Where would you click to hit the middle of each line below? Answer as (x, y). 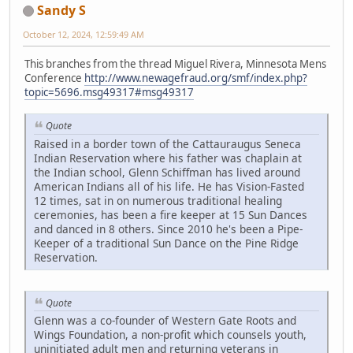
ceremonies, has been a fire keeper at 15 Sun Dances (171, 214)
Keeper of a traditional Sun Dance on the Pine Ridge (166, 243)
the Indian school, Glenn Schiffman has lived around (167, 172)
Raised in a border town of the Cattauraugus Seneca (167, 143)
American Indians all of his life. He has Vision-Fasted (169, 186)
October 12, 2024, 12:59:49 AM (84, 34)
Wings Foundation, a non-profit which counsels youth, (170, 335)
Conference (54, 78)
